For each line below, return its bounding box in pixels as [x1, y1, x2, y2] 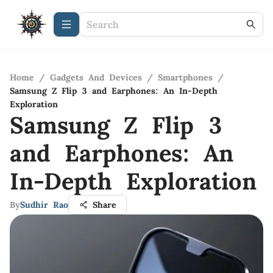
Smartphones [158, 72, 213, 83]
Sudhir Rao [20, 199, 68, 210]
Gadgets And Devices [50, 72, 142, 83]
